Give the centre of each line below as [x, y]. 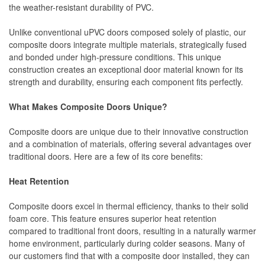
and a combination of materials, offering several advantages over [130, 143]
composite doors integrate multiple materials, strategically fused [128, 44]
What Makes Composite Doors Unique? [88, 106]
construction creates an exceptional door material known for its [126, 69]
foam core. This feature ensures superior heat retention [113, 218]
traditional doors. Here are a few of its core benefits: [106, 156]
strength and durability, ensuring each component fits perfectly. [126, 81]
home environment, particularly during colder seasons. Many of [127, 243]
